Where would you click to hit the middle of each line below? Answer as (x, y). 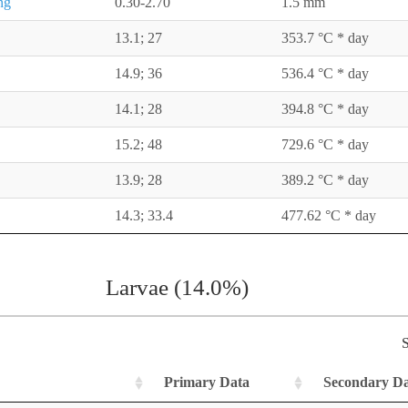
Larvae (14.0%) (177, 288)
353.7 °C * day (325, 38)
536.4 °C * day (325, 74)
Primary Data (207, 382)
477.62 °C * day (329, 216)
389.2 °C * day (325, 180)
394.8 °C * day (325, 109)
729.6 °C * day (325, 145)
